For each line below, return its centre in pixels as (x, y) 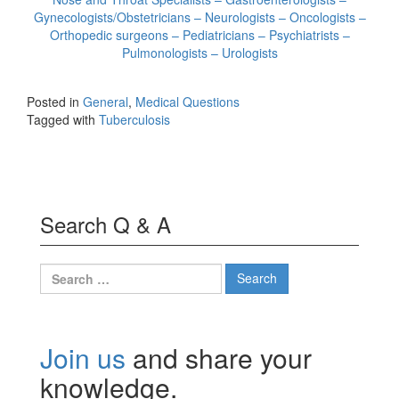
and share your (219, 357)
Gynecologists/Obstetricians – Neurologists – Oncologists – (199, 16)
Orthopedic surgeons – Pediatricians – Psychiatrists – (199, 34)
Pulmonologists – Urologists (199, 52)
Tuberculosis (134, 119)
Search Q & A (106, 224)
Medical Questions (187, 101)
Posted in (55, 101)
